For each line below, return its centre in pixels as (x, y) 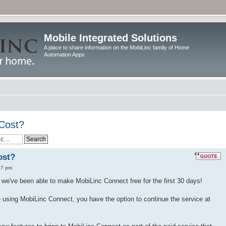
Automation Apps (64, 54)
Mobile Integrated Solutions (110, 38)
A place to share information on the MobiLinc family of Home (117, 47)
